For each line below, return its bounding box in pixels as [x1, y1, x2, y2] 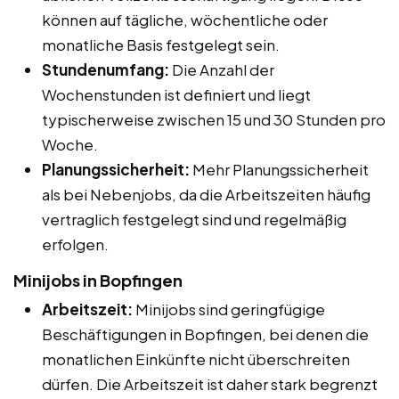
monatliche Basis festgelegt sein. [42, 34, 280, 54]
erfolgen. [42, 233, 109, 254]
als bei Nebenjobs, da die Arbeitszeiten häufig [42, 183, 370, 204]
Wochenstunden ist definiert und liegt [42, 84, 311, 104]
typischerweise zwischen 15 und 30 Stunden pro [42, 109, 386, 129]
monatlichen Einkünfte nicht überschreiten [42, 348, 350, 369]
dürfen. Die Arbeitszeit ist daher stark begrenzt [42, 373, 378, 394]
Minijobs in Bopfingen [13, 269, 183, 290]
